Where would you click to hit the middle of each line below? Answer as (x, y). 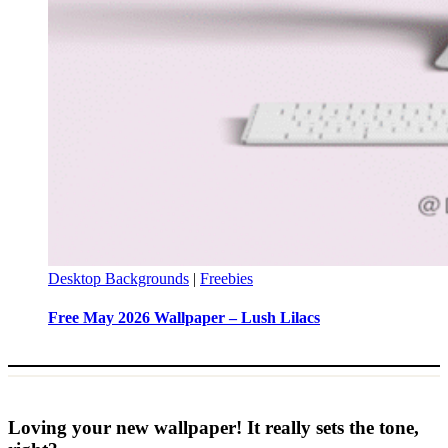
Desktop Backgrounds (118, 279)
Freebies (226, 279)
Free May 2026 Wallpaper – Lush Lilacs (184, 318)
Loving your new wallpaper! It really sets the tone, (213, 428)
